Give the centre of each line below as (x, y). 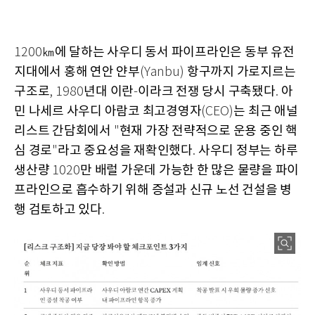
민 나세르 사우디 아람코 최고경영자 (108, 111)
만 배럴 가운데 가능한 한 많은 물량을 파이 (189, 170)
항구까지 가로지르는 (241, 72)
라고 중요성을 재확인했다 (125, 150)
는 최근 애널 (266, 111)
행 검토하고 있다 (58, 210)
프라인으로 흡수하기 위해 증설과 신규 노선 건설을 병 (153, 190)
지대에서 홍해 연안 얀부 (77, 72)
